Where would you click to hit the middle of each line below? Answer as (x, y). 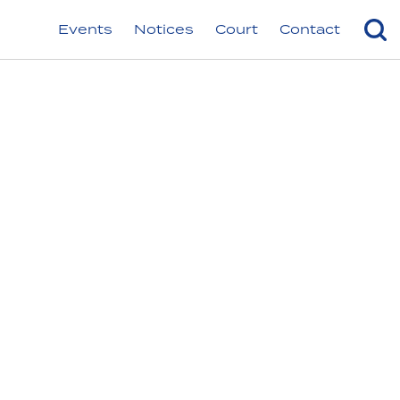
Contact (310, 29)
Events (86, 29)
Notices (164, 29)
